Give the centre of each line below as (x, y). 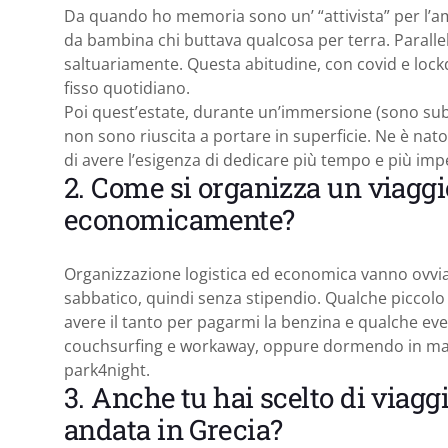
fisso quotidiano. (127, 87)
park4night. (107, 369)
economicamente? (179, 219)
